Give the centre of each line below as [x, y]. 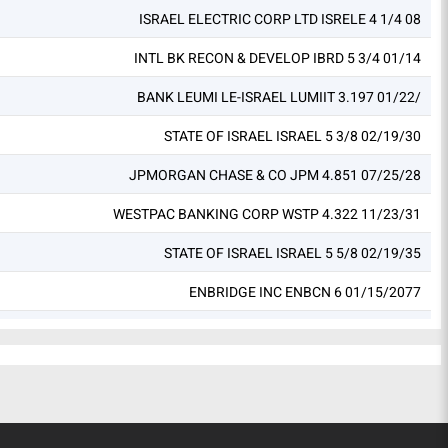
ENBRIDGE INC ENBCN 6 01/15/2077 [305, 292]
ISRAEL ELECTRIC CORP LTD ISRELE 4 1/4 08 [280, 19]
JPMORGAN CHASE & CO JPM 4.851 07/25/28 [275, 175]
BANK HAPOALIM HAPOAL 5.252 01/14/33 [285, 331]
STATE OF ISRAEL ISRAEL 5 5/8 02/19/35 [292, 253]
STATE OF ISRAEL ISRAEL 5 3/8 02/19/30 [292, 136]
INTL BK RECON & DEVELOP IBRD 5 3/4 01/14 [277, 58]
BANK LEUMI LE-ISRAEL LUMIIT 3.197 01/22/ [279, 97]
